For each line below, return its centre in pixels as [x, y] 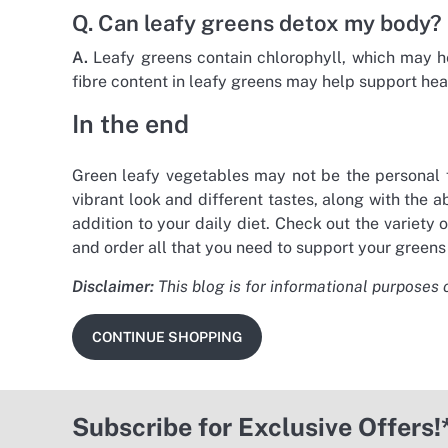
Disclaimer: [113, 286]
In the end [130, 123]
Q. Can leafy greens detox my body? [257, 22]
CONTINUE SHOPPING [167, 336]
